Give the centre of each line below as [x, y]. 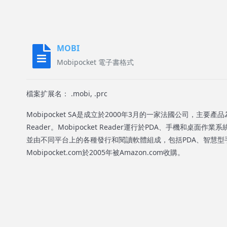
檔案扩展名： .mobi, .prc [67, 93]
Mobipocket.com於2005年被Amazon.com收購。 [105, 152]
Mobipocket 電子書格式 [95, 62]
